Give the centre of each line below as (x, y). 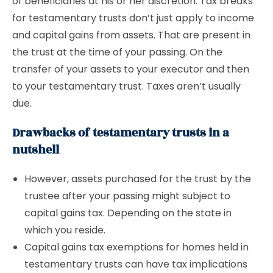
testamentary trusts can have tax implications (136, 264)
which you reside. (65, 230)
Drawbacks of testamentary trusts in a (121, 133)
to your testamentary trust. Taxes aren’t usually (126, 86)
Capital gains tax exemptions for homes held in (136, 247)
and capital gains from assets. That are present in (131, 35)
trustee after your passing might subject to (127, 196)
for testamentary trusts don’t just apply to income (133, 18)
